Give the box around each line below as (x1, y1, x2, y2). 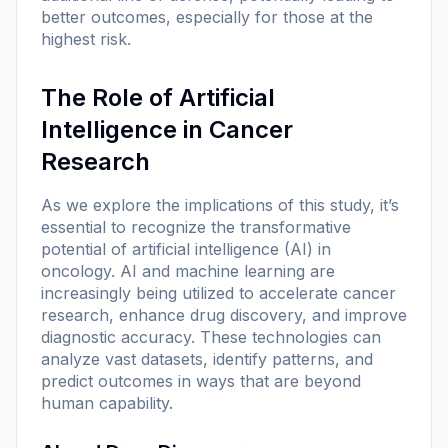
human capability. (41, 392, 173, 413)
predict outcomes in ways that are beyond (41, 370, 361, 391)
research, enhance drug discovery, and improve (41, 304, 407, 325)
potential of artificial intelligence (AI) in (41, 238, 331, 259)
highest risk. (41, 28, 131, 49)
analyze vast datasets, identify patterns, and (41, 348, 373, 369)
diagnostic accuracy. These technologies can (41, 326, 381, 347)
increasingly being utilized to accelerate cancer (41, 282, 396, 303)
